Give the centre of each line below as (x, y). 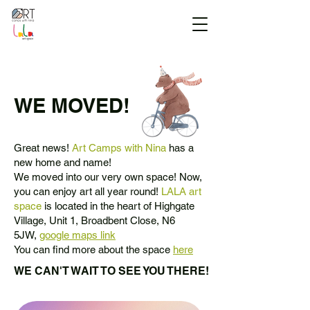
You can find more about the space (93, 249)
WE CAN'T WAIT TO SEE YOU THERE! (111, 271)
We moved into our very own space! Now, (108, 177)
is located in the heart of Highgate (118, 206)
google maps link (77, 235)
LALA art (181, 191)
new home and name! (63, 162)
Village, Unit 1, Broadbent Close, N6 (94, 220)
